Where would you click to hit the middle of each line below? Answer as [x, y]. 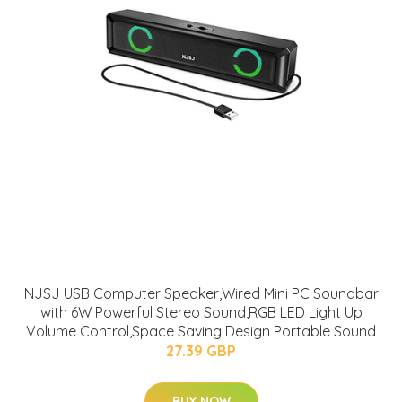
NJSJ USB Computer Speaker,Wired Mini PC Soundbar [201, 293]
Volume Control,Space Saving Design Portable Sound [201, 331]
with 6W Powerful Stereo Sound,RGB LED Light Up [201, 312]
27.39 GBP [201, 350]
